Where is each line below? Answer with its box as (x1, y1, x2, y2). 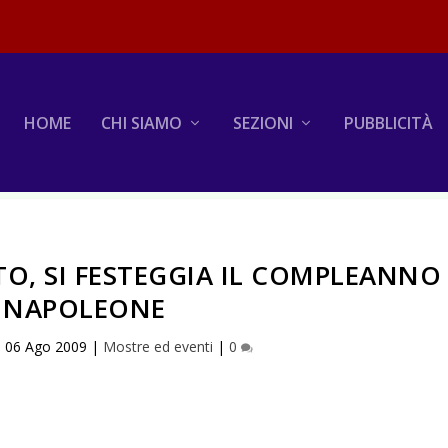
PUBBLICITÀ (343, 111, 433, 134)
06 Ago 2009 (5, 336, 88, 356)
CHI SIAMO (100, 111, 182, 134)
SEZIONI (232, 111, 293, 134)
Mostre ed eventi (103, 336, 214, 356)
